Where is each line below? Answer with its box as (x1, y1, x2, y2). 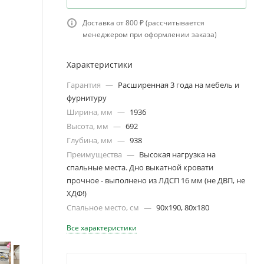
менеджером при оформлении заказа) (82, 29, 217, 39)
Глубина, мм (67, 135, 114, 146)
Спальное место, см (67, 202, 141, 213)
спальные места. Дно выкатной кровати (67, 162, 213, 173)
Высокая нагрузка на (139, 149, 216, 160)
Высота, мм (67, 121, 110, 131)
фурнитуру (67, 93, 107, 103)
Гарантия (67, 80, 103, 90)
